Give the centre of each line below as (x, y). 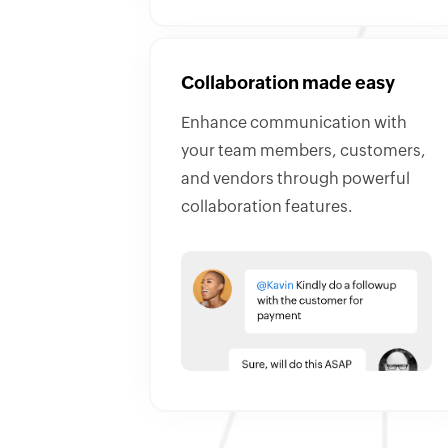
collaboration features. (267, 207)
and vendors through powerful (295, 179)
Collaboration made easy (288, 84)
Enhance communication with (294, 123)
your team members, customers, (303, 151)
